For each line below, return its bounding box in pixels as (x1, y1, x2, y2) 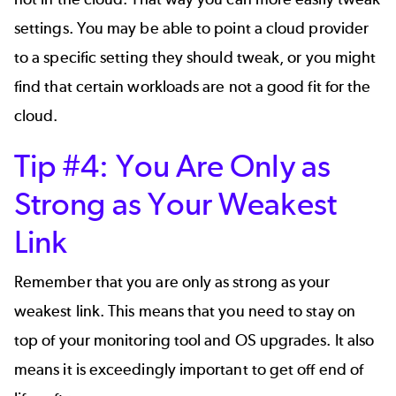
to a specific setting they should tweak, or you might (14, 47, 377, 67)
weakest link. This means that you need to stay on (14, 301, 355, 322)
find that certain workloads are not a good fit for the (14, 76, 371, 96)
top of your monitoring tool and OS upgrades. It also (14, 331, 375, 351)
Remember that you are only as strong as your (14, 272, 331, 293)
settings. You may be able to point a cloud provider (14, 18, 369, 38)
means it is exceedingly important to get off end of (14, 360, 364, 380)
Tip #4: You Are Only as (14, 147, 331, 186)
